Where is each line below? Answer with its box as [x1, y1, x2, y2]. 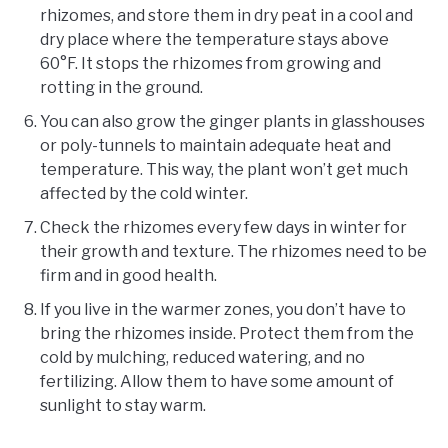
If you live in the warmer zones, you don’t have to [40, 300, 406, 320]
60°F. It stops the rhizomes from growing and [40, 54, 381, 74]
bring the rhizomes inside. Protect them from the [40, 324, 414, 344]
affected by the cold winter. [40, 184, 248, 204]
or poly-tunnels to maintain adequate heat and [40, 136, 391, 156]
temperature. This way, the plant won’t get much [40, 160, 408, 180]
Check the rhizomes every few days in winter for [40, 218, 407, 238]
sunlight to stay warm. [40, 396, 209, 416]
